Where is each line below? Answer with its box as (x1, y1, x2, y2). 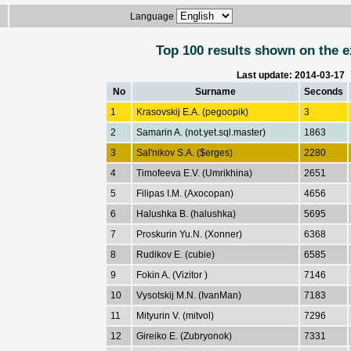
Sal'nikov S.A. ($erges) (136, 147, 233, 158)
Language (129, 11, 176, 22)
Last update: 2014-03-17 (237, 69, 345, 81)
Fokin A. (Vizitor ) (136, 269, 208, 280)
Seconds (304, 85, 343, 97)
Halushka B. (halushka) (136, 208, 236, 219)
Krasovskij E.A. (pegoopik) (136, 106, 248, 118)
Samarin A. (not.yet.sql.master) (136, 126, 266, 138)
